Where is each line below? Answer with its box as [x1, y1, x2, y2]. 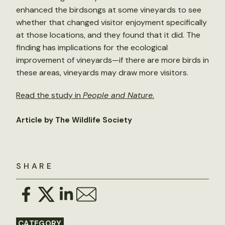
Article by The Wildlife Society [16, 115, 132, 125]
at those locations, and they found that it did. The [16, 30, 200, 40]
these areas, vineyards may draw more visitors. [16, 67, 188, 78]
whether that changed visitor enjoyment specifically [16, 17, 207, 28]
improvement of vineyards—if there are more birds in [16, 55, 209, 65]
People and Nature [83, 90, 153, 100]
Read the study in [16, 90, 83, 100]
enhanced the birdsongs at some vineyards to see [16, 5, 201, 15]
